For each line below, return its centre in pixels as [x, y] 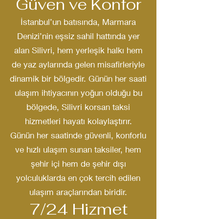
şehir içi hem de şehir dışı [78, 164]
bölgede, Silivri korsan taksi [78, 107]
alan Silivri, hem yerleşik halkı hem [78, 50]
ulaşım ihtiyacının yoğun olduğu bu [78, 93]
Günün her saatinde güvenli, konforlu [78, 135]
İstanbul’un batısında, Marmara [78, 22]
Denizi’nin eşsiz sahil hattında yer [78, 36]
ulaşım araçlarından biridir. [78, 192]
